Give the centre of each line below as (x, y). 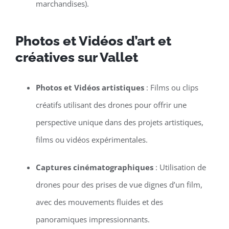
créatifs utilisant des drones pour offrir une (111, 105)
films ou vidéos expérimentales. (91, 140)
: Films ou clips (171, 88)
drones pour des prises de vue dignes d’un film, (119, 185)
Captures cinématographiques (94, 167)
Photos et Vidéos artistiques (90, 88)
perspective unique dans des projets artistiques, (119, 122)
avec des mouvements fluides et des (99, 202)
